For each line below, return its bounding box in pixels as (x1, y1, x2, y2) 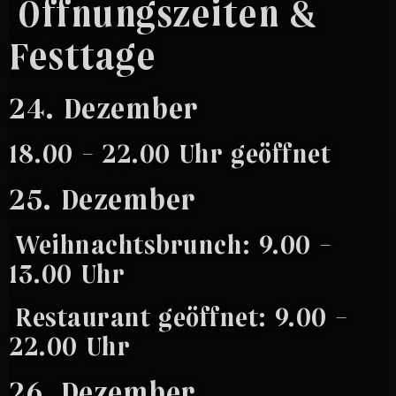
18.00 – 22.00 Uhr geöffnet (9, 136, 331, 170)
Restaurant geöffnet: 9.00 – (9, 300, 347, 333)
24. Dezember (9, 88, 199, 126)
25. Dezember (9, 179, 196, 217)
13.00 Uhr (9, 256, 125, 290)
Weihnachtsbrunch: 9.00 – (9, 227, 331, 261)
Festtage (9, 31, 156, 79)
